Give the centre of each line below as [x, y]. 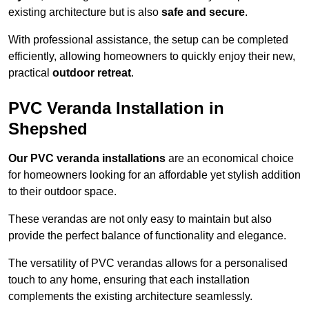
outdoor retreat [92, 73]
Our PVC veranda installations [87, 159]
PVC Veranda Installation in [116, 108]
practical [30, 73]
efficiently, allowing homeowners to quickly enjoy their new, [152, 57]
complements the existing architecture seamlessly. [130, 297]
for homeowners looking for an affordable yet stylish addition [154, 175]
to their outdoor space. [62, 192]
